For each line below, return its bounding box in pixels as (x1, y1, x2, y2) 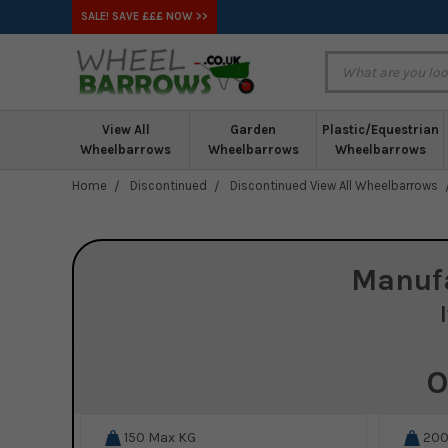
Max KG (147, 428, 196, 446)
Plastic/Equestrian (321, 122, 439, 137)
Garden (230, 122, 276, 137)
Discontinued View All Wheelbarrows (230, 177, 438, 193)
